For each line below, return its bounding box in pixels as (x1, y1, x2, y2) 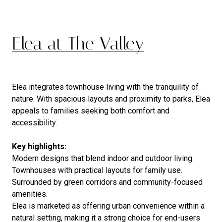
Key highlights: (12, 141, 66, 151)
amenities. (12, 189, 48, 199)
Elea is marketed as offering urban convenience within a (12, 201, 205, 211)
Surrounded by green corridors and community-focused (12, 177, 203, 187)
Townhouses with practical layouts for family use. (12, 165, 182, 175)
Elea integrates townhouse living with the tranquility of (12, 82, 199, 92)
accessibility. (12, 117, 57, 127)
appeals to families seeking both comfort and (12, 106, 169, 115)
